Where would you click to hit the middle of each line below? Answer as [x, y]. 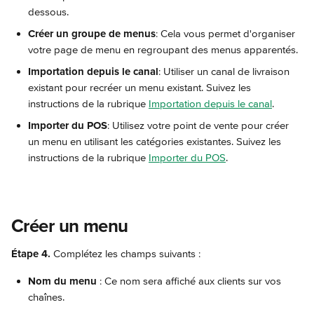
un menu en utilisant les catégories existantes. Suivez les [156, 142]
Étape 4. [31, 254]
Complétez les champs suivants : [125, 254]
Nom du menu [62, 281]
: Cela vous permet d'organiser [227, 34]
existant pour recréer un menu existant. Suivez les [141, 88]
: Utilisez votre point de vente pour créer [199, 125]
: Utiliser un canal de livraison [225, 71]
